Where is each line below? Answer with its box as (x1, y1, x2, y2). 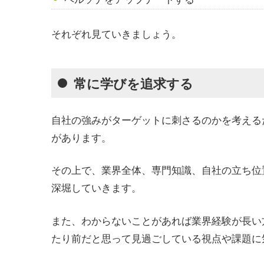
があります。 (51, 129, 111, 144)
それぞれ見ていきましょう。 (51, 25, 181, 41)
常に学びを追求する (73, 73, 193, 93)
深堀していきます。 (51, 180, 141, 195)
